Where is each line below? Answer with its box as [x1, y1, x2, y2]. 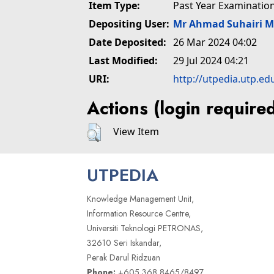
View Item [113, 125, 159, 139]
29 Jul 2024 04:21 [173, 54, 249, 67]
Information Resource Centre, [87, 207, 191, 220]
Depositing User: [89, 17, 169, 31]
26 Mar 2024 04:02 [173, 35, 257, 49]
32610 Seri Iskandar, [87, 237, 161, 250]
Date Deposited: [89, 35, 166, 49]
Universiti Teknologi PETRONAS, [87, 222, 203, 235]
